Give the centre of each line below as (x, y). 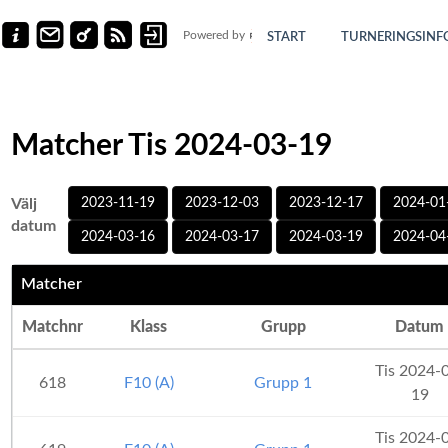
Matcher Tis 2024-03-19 (171, 146)
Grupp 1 (283, 383)
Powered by (215, 35)
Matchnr (52, 327)
